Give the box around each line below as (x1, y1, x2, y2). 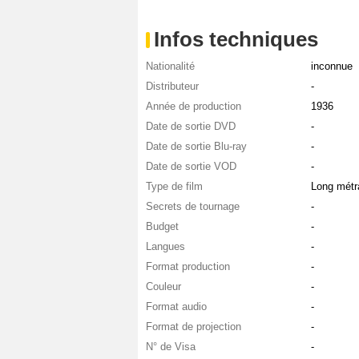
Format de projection (146, 321, 241, 333)
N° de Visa (146, 341, 196, 353)
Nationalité (146, 60, 195, 73)
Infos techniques (154, 27, 318, 52)
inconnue (310, 60, 353, 73)
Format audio (146, 301, 207, 313)
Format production (146, 260, 230, 273)
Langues (146, 240, 185, 253)
